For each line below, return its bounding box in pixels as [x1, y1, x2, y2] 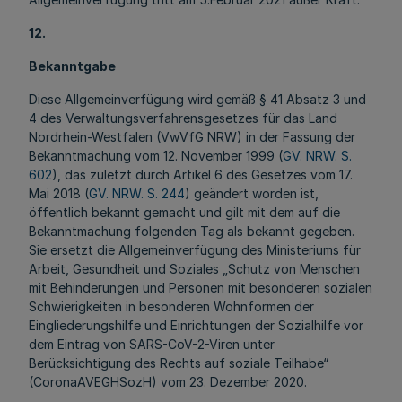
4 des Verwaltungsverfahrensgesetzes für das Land [29, 110, 337, 126]
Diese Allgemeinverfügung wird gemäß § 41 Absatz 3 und [29, 92, 366, 107]
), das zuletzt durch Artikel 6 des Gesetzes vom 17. [52, 167, 353, 182]
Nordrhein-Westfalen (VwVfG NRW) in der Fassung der [29, 129, 355, 144]
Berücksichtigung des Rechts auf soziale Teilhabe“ [29, 355, 328, 371]
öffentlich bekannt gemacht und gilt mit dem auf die [29, 205, 340, 220]
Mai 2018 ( [29, 186, 89, 201]
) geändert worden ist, [185, 186, 319, 201]
